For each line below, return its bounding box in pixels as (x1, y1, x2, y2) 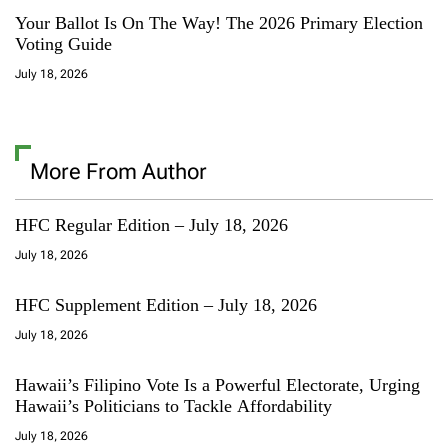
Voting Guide (15, 33, 112, 54)
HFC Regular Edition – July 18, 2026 (15, 214, 288, 235)
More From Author (30, 158, 207, 184)
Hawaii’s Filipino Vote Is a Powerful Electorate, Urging (15, 374, 420, 395)
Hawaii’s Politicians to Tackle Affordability (15, 395, 332, 416)
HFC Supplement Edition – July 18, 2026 (15, 294, 317, 315)
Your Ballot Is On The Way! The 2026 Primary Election (15, 12, 423, 33)
